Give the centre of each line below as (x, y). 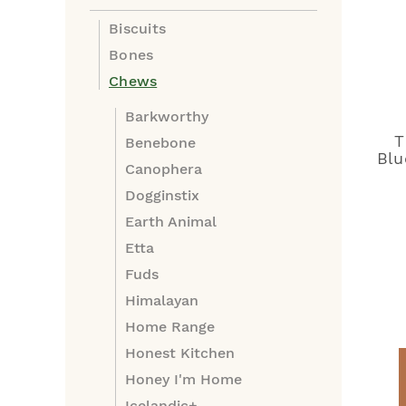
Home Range (170, 327)
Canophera (164, 169)
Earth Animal (171, 222)
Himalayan (162, 300)
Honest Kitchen (180, 353)
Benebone (160, 143)
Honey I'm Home (184, 379)
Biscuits (137, 29)
